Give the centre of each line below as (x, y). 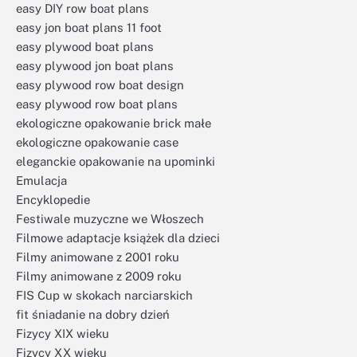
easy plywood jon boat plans (95, 65)
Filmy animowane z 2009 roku (99, 276)
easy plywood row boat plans (97, 104)
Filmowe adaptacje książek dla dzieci (118, 237)
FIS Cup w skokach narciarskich (104, 295)
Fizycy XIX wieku (63, 333)
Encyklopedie (53, 199)
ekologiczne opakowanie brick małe (114, 123)
